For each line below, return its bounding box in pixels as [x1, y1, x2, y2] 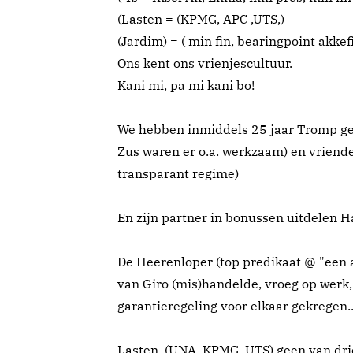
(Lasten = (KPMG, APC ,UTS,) [117, 11, 284, 28]
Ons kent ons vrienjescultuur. [117, 55, 292, 72]
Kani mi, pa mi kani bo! [117, 77, 255, 94]
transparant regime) [117, 165, 239, 182]
